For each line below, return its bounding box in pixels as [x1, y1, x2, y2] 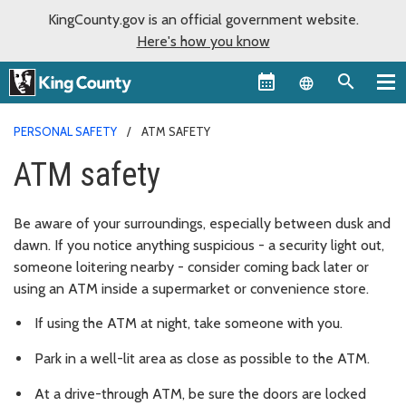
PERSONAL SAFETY [14, 123, 117, 139]
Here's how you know [136, 33, 270, 50]
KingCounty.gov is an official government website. [47, 11, 359, 28]
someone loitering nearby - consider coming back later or [14, 257, 369, 275]
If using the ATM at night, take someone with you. [34, 314, 343, 333]
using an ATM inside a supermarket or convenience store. [14, 279, 369, 297]
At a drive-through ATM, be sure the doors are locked [34, 384, 366, 402]
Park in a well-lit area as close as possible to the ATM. [34, 350, 370, 368]
